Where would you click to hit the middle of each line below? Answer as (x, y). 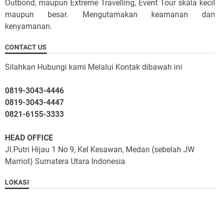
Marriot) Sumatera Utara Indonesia (65, 161)
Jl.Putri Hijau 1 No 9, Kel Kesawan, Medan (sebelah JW (100, 149)
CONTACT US (26, 47)
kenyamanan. (28, 26)
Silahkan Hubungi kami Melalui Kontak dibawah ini (94, 67)
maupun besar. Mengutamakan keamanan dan (110, 14)
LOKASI (17, 182)
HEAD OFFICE (29, 137)
